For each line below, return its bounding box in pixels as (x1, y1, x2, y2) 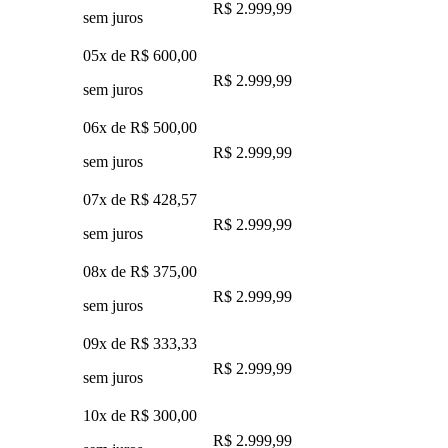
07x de (83, 190, 130, 208)
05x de (83, 46, 130, 64)
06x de (83, 118, 130, 136)
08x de (83, 262, 130, 280)
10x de (83, 406, 130, 424)
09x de (83, 334, 130, 352)
